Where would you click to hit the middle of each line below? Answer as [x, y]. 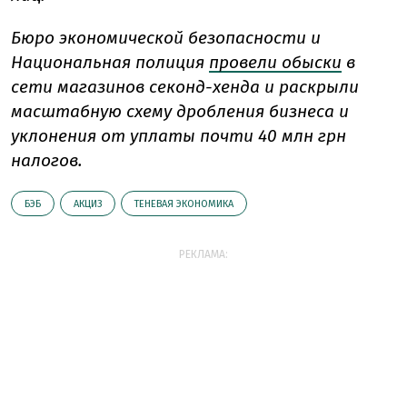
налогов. [47, 161]
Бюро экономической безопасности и [166, 38]
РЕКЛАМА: [203, 255]
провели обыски [275, 63]
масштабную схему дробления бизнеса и [180, 112]
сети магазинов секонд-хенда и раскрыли [185, 87]
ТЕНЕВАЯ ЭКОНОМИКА [184, 204]
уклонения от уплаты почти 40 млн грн [179, 136]
